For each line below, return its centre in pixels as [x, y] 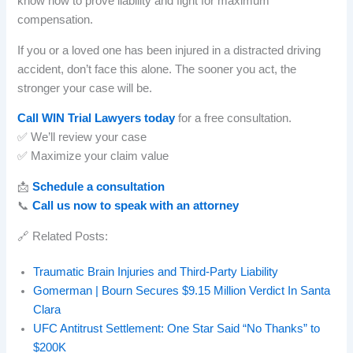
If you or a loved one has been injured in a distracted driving [169, 50]
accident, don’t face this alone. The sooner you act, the [157, 69]
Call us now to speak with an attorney [136, 206]
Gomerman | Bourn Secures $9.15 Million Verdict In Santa [182, 291]
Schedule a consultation [99, 187]
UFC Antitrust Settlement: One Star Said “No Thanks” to [177, 329]
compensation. [56, 20]
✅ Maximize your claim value [93, 156]
